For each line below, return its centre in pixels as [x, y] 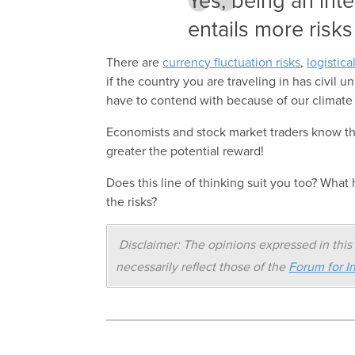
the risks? [132, 202]
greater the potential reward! [185, 152]
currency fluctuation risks [232, 63]
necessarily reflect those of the [202, 267]
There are [135, 63]
